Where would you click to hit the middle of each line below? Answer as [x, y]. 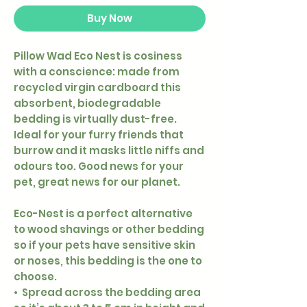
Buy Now [110, 19]
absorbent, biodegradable [87, 103]
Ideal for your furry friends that [99, 135]
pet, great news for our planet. [97, 182]
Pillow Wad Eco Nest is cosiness [98, 56]
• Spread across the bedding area [107, 293]
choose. [35, 277]
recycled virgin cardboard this [97, 88]
